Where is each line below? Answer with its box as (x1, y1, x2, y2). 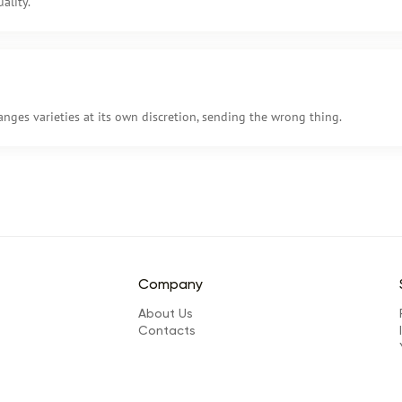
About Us (138, 308, 193, 320)
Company (138, 278, 203, 293)
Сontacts (138, 325, 196, 337)
